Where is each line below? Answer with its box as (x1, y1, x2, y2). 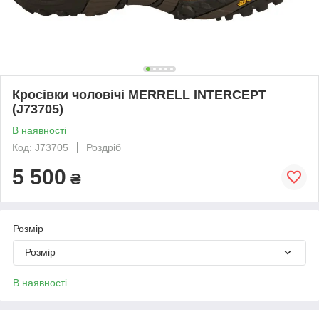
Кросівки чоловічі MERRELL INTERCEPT (12, 87, 266, 102)
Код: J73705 (12, 141, 68, 153)
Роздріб (86, 141, 121, 153)
